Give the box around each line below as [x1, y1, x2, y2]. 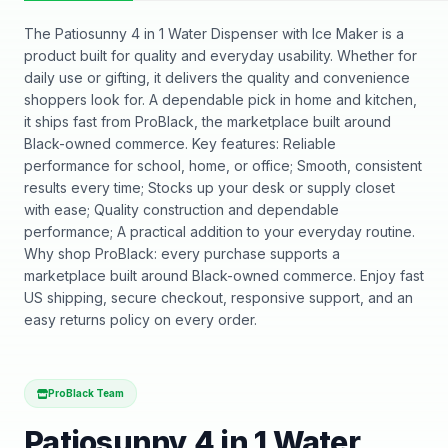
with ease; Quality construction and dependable [24, 201, 339, 218]
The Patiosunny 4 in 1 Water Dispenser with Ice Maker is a [24, 25, 404, 42]
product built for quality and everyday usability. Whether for [24, 47, 417, 64]
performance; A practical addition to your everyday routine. [24, 223, 415, 240]
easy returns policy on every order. [24, 311, 257, 328]
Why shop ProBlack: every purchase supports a [24, 245, 340, 262]
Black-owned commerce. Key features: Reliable [24, 135, 336, 152]
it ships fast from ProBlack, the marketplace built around [24, 113, 391, 130]
